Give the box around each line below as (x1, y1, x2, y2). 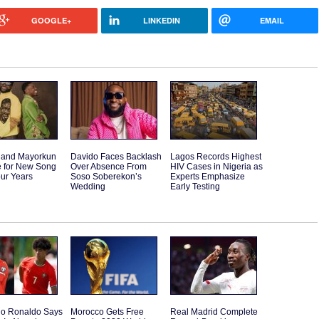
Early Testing (170, 182, 220, 192)
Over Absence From (70, 162, 147, 172)
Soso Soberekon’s (70, 172, 142, 182)
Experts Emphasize (170, 172, 245, 182)
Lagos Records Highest (170, 152, 261, 162)
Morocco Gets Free (70, 307, 144, 318)
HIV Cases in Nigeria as (170, 162, 263, 172)
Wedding (70, 182, 105, 192)
